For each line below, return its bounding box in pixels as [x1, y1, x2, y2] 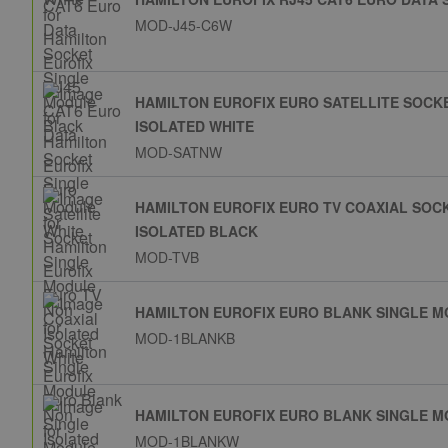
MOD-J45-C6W [135, 15, 232, 36]
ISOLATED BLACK [135, 221, 258, 242]
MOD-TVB [135, 247, 199, 268]
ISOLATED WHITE [135, 116, 254, 137]
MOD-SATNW [135, 142, 222, 163]
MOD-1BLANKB [135, 328, 235, 349]
